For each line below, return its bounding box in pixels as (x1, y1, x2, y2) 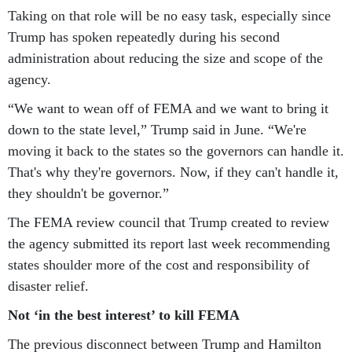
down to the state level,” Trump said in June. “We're (8, 121, 306, 137)
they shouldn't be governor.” (8, 185, 169, 201)
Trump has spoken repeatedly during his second (8, 28, 280, 45)
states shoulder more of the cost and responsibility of (8, 256, 310, 273)
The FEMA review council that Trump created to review (8, 214, 329, 230)
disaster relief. (8, 277, 89, 294)
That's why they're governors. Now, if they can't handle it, (8, 163, 339, 180)
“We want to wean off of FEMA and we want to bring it (8, 100, 328, 116)
